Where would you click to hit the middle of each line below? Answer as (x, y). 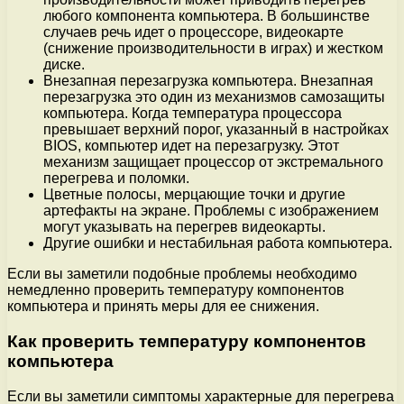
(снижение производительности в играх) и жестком (213, 49)
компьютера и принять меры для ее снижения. (163, 307)
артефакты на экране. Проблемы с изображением (211, 211)
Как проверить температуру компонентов (187, 341)
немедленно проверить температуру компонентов (176, 290)
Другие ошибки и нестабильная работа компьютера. (218, 243)
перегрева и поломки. (116, 179)
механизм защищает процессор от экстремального (213, 162)
